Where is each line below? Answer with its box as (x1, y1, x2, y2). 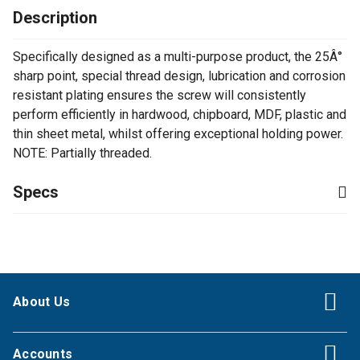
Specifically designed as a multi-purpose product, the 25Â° (13, 49, 342, 64)
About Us (13, 294, 70, 309)
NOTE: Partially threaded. (13, 145, 152, 161)
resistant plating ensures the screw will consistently (13, 88, 306, 103)
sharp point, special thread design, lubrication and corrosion (13, 68, 346, 84)
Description (13, 8, 97, 27)
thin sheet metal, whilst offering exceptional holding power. (13, 126, 343, 141)
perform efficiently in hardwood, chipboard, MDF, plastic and (13, 107, 346, 122)
